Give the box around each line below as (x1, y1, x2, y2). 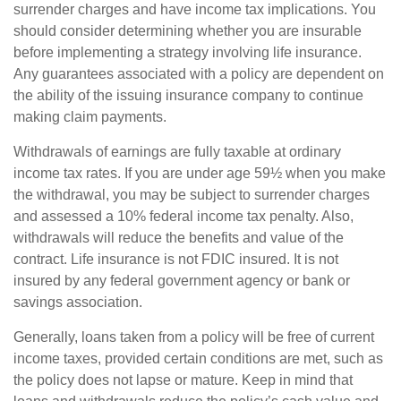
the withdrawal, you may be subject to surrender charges (13, 186, 370, 202)
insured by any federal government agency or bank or (13, 272, 350, 288)
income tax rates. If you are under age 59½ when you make (13, 165, 386, 181)
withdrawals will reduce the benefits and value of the (13, 229, 344, 245)
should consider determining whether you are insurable (13, 22, 362, 38)
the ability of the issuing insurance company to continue (13, 87, 363, 103)
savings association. (13, 294, 142, 310)
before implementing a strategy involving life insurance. (13, 44, 362, 60)
